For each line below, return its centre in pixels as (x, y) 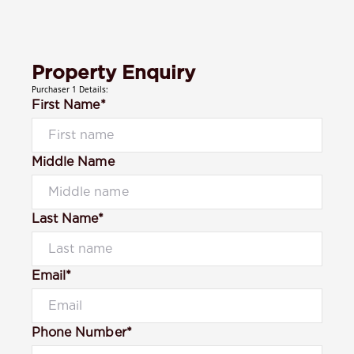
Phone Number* (82, 332)
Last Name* (68, 218)
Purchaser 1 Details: (70, 89)
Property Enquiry (113, 72)
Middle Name (73, 161)
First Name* (69, 104)
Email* (52, 275)
